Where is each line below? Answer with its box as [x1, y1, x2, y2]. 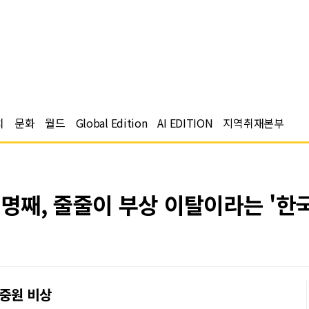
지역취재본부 [223, 114, 284, 131]
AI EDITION [157, 114, 213, 131]
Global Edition [75, 114, 148, 131]
